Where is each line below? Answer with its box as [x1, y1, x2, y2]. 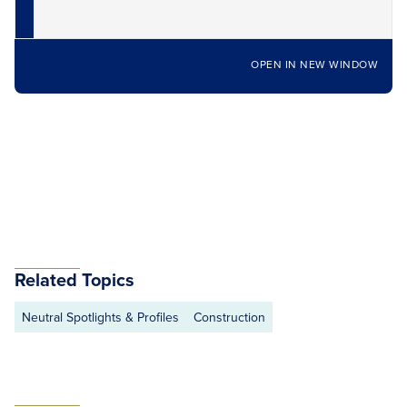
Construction [194, 308, 265, 326]
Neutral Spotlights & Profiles [22, 308, 179, 326]
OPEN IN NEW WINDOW [251, 56, 378, 72]
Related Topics [15, 266, 134, 293]
